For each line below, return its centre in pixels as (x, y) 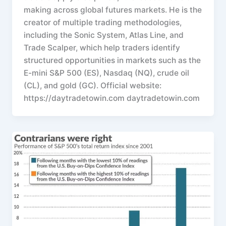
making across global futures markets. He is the (113, 10)
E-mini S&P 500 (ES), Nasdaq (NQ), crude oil (107, 73)
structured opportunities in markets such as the (112, 61)
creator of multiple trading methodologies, (103, 23)
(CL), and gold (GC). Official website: (93, 86)
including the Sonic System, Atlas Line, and (104, 35)
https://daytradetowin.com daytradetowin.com (112, 98)
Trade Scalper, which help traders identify (102, 48)
